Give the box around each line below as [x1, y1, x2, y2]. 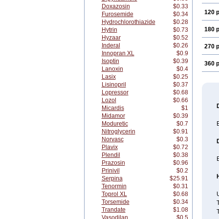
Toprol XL [101, 191, 127, 197]
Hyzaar [101, 34, 121, 41]
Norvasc [101, 136, 124, 143]
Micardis [101, 105, 124, 111]
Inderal [101, 42, 120, 49]
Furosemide [101, 11, 133, 18]
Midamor [101, 112, 125, 119]
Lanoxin [101, 66, 123, 72]
